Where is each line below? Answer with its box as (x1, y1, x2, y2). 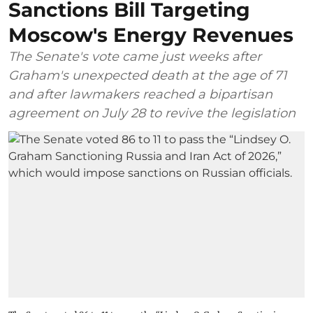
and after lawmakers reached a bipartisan (8, 86, 272, 102)
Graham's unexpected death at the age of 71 (8, 67, 286, 83)
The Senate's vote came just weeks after (8, 48, 261, 64)
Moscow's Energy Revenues (8, 22, 293, 47)
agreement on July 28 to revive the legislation (8, 105, 296, 121)
